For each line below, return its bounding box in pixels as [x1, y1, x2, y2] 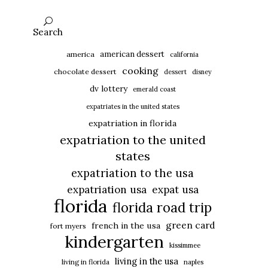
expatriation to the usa [71, 165, 194, 180]
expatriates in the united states [86, 102, 179, 111]
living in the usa [115, 255, 178, 267]
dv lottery [89, 83, 127, 94]
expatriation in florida [89, 117, 176, 129]
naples [184, 257, 203, 266]
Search [33, 26, 63, 38]
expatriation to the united [59, 132, 206, 147]
